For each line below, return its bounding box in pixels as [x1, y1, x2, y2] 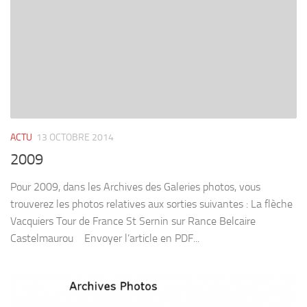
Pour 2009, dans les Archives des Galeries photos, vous [10, 180, 260, 193]
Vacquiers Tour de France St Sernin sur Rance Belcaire [10, 214, 256, 228]
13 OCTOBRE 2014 [36, 131, 114, 143]
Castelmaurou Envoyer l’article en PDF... [10, 231, 199, 245]
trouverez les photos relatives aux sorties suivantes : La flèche [10, 197, 293, 210]
